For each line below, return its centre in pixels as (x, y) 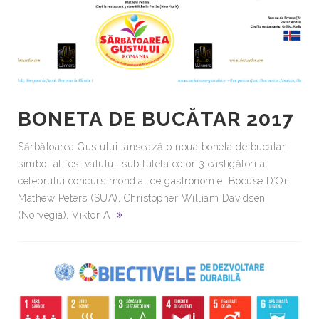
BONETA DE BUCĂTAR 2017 (156, 120)
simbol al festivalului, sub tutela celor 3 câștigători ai (143, 164)
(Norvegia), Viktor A (64, 215)
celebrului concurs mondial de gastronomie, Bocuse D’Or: (154, 181)
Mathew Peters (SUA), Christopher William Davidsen (142, 198)
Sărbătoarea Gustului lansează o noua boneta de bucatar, (153, 147)
